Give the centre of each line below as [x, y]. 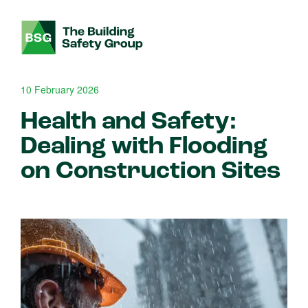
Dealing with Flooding [144, 147]
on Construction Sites [151, 172]
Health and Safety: [129, 122]
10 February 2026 [60, 89]
